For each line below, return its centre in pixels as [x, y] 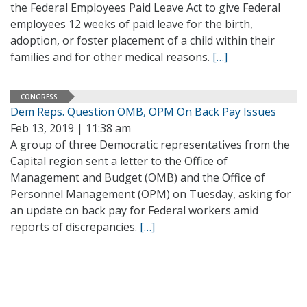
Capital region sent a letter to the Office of [119, 161]
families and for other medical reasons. [111, 57]
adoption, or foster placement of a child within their [143, 40]
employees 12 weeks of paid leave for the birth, [132, 24]
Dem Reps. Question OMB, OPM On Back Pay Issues [143, 112]
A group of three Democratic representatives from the [150, 145]
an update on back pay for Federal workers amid [134, 210]
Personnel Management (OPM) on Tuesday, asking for [151, 194]
